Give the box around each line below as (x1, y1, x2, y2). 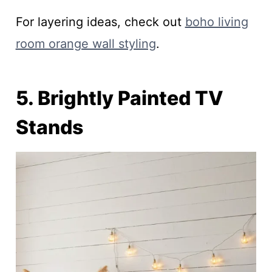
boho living (185, 14, 248, 29)
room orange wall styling (15, 36, 156, 51)
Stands (15, 115, 83, 139)
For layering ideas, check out (15, 14, 185, 29)
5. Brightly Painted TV (15, 86, 223, 110)
